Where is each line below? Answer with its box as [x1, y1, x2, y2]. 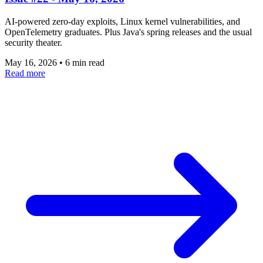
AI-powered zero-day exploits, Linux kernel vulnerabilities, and [5, 16, 240, 26]
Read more [5, 68, 45, 78]
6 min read [65, 57, 104, 68]
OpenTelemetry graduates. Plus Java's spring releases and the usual [5, 26, 252, 37]
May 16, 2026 [5, 57, 59, 68]
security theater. [5, 37, 62, 48]
